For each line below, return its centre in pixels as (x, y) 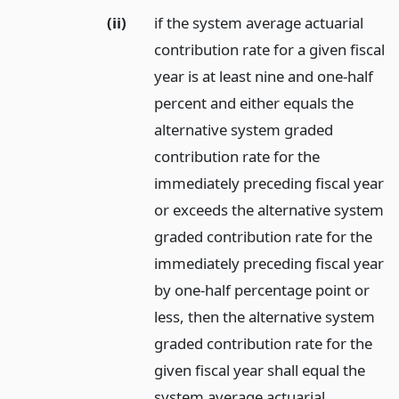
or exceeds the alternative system (269, 209)
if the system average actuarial (259, 22)
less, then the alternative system (265, 316)
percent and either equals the (254, 102)
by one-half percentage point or (262, 289)
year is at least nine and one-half (264, 76)
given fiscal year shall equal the (260, 370)
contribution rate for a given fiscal (270, 49)
